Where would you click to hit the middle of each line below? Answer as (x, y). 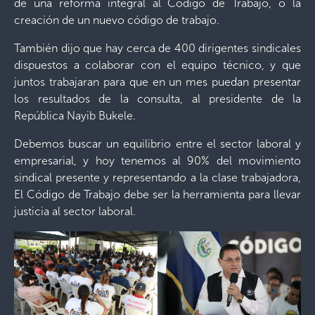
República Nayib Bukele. (75, 116)
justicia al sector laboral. (75, 211)
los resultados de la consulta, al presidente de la (157, 99)
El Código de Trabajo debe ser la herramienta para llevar (157, 194)
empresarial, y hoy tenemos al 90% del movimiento (157, 161)
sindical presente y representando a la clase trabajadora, (157, 178)
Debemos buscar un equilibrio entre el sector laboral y (157, 144)
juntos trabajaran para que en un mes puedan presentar (157, 82)
